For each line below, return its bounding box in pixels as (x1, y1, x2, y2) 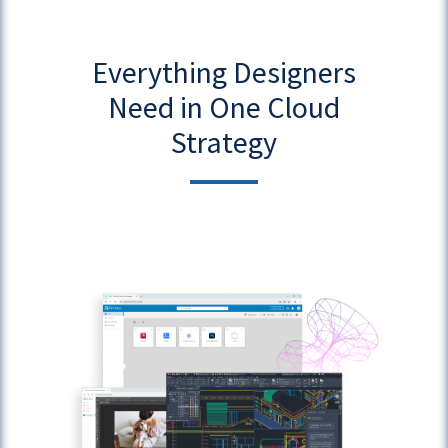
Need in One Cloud (107, 88, 340, 127)
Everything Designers (91, 53, 356, 92)
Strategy (170, 123, 277, 162)
